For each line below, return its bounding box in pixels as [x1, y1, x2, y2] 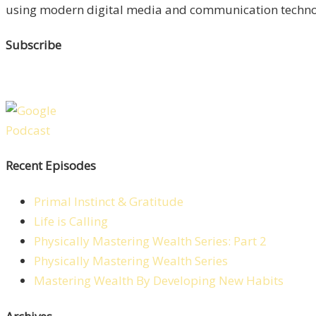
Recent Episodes [6, 157, 96, 174]
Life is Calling [34, 213, 108, 229]
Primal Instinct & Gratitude [34, 193, 183, 209]
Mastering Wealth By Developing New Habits [34, 272, 284, 288]
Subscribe [6, 37, 61, 54]
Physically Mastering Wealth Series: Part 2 [34, 233, 267, 249]
